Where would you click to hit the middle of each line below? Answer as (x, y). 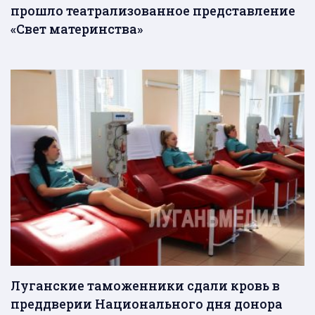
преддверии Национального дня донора (147, 303)
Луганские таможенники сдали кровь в (145, 285)
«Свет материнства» (77, 28)
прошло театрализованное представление (153, 10)
